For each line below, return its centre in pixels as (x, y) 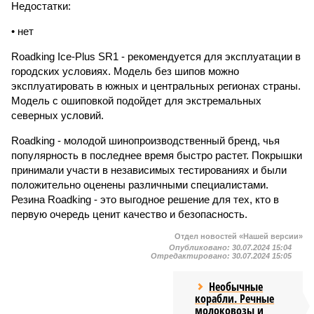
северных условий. (57, 115)
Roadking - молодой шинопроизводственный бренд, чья (145, 141)
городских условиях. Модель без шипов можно (125, 71)
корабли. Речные (235, 299)
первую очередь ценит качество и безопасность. (131, 214)
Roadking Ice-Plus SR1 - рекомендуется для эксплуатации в (156, 56)
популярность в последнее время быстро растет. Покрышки (157, 155)
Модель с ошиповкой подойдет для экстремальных (136, 101)
